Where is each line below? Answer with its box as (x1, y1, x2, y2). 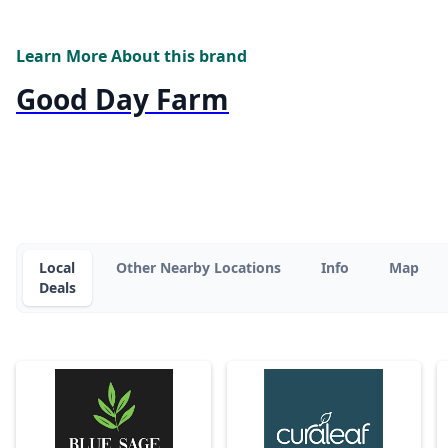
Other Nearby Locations (116, 258, 281, 278)
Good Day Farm (16, 80, 229, 119)
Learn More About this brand (16, 45, 247, 68)
